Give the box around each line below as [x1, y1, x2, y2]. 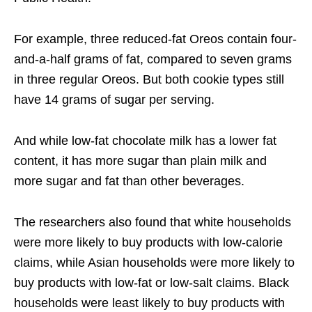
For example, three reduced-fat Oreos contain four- [14, 32, 297, 47]
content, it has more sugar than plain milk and [14, 154, 267, 169]
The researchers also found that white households [14, 215, 291, 230]
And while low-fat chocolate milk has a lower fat [14, 134, 276, 148]
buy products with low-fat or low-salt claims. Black [14, 276, 289, 290]
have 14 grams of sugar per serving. [14, 93, 214, 107]
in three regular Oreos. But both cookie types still [14, 72, 284, 87]
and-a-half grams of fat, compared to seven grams [14, 52, 292, 67]
